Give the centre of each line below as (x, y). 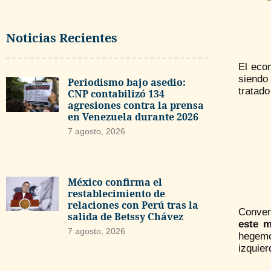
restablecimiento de (116, 193)
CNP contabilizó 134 (116, 94)
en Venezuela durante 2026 (133, 117)
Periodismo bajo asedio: (126, 82)
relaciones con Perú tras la (133, 205)
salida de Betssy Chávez (125, 216)
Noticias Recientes (62, 38)
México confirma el (115, 182)
